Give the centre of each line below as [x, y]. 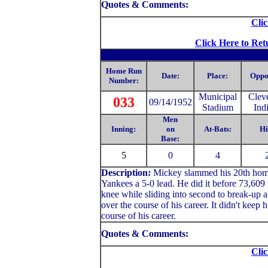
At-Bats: [217, 129]
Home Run [124, 71]
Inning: [124, 129]
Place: [217, 76]
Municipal [217, 97]
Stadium [217, 107]
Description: [127, 173]
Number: [124, 80]
